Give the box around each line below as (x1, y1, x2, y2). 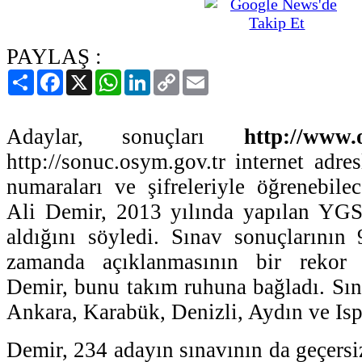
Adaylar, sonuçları (6, 124, 244, 149)
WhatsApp (121, 68, 176, 82)
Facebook (63, 68, 113, 82)
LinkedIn (150, 68, 197, 82)
